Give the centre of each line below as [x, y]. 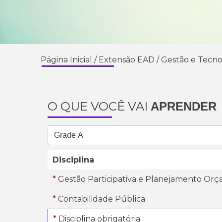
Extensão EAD [127, 60]
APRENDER [184, 106]
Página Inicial [66, 60]
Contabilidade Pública [101, 199]
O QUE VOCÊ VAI [99, 106]
